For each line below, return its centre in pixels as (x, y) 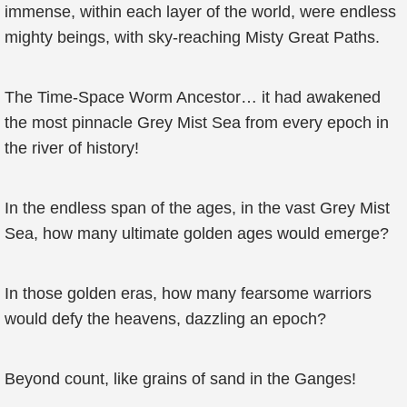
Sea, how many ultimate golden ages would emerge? (197, 233)
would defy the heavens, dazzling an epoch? (165, 319)
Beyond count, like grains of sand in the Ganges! (180, 379)
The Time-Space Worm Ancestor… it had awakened (193, 97)
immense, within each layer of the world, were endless (200, 12)
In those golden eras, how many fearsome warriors (188, 293)
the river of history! (72, 148)
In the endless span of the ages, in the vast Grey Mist (197, 208)
